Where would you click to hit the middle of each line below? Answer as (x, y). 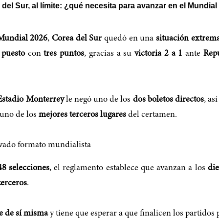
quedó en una (129, 39)
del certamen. (152, 115)
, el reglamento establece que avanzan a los (129, 168)
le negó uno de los (98, 99)
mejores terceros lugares (82, 115)
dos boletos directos (168, 99)
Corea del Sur (77, 39)
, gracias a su (109, 54)
